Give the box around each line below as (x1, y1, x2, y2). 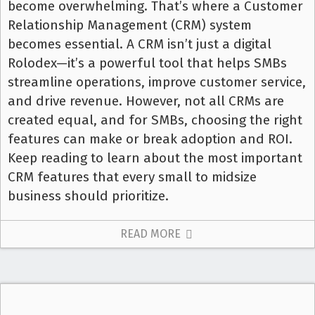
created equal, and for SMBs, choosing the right (8, 112, 302, 129)
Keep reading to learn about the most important (8, 150, 302, 167)
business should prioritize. (8, 188, 169, 205)
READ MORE (120, 227, 184, 241)
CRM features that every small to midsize (8, 169, 257, 186)
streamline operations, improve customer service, (8, 74, 306, 91)
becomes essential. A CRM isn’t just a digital (8, 36, 271, 53)
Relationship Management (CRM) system (8, 17, 252, 34)
